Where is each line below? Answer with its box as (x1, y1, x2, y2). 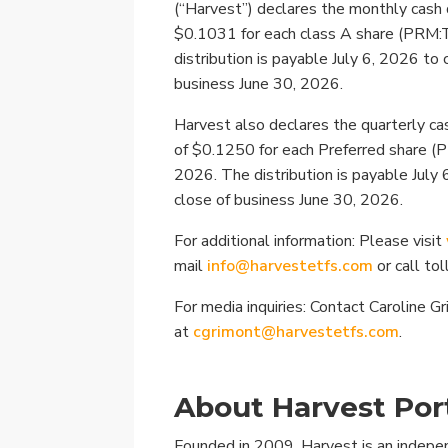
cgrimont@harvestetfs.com (193, 320, 400, 343)
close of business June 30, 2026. (174, 188, 404, 211)
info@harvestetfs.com (207, 254, 374, 277)
